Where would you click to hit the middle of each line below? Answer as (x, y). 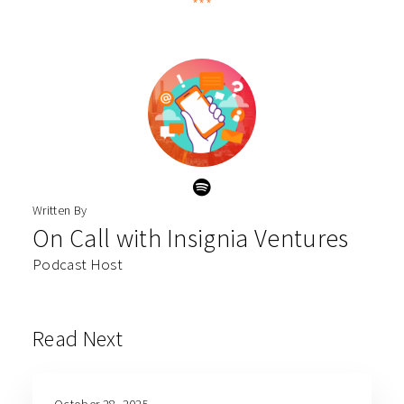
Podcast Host (78, 265)
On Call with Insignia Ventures (191, 239)
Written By (60, 211)
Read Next (78, 339)
